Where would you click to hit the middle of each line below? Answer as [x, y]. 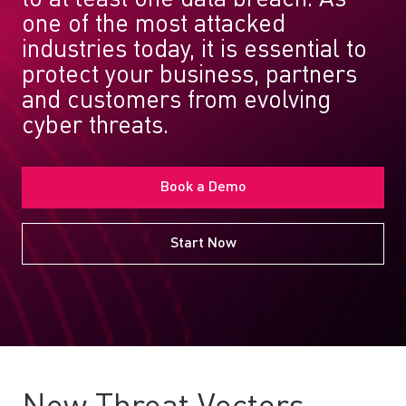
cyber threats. [95, 126]
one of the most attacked [154, 25]
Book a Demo [203, 188]
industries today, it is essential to [194, 50]
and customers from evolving [176, 101]
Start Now [203, 244]
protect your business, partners [189, 76]
